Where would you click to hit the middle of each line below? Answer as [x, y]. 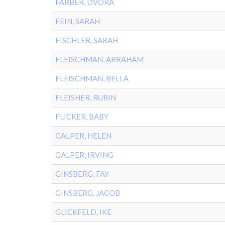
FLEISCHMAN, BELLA [92, 78]
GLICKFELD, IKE [83, 212]
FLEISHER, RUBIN [86, 97]
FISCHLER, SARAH [87, 40]
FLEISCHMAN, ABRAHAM [99, 59]
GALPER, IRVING [84, 155]
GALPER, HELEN [83, 136]
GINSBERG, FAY [82, 174]
